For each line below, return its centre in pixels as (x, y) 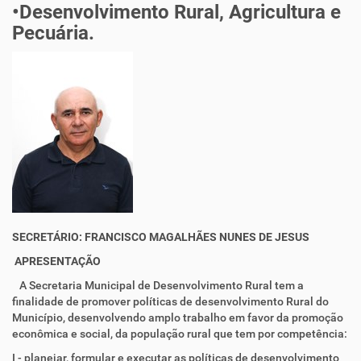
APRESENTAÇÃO (58, 261)
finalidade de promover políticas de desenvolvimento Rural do (170, 301)
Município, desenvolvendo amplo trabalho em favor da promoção (178, 317)
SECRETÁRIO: (47, 237)
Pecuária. (53, 33)
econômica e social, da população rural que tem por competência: (180, 334)
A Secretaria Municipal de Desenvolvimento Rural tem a (158, 285)
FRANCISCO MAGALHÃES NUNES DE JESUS (197, 237)
